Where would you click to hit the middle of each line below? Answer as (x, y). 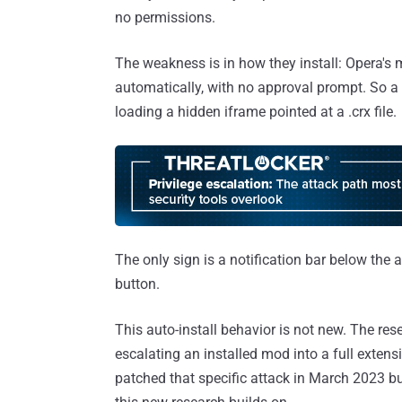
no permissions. (165, 18)
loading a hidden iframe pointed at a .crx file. (256, 112)
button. (137, 284)
